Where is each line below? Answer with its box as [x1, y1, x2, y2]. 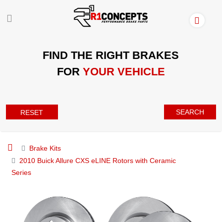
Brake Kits [29, 144, 61, 152]
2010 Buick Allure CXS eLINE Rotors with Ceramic [19, 156, 176, 165]
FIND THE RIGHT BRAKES [43, 49, 179, 61]
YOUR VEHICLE [82, 65, 165, 78]
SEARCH [176, 108, 205, 116]
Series [11, 168, 31, 176]
